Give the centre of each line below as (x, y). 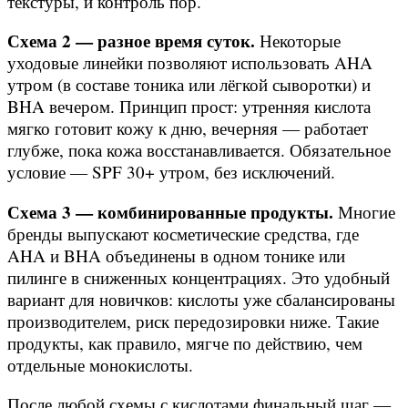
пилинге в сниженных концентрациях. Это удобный (199, 277)
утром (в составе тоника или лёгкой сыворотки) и (189, 85)
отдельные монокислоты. (100, 364)
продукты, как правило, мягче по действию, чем (185, 342)
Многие (364, 211)
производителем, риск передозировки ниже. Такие (193, 321)
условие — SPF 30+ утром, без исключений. (171, 172)
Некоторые (298, 41)
